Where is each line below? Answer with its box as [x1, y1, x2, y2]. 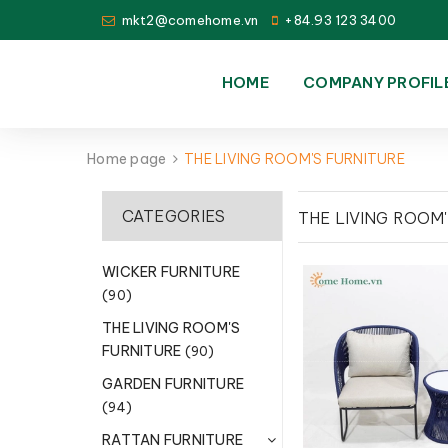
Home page [87, 150, 167, 168]
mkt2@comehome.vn [121, 12, 259, 28]
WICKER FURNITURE [102, 263, 240, 281]
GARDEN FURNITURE [102, 375, 244, 393]
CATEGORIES [122, 206, 226, 226]
